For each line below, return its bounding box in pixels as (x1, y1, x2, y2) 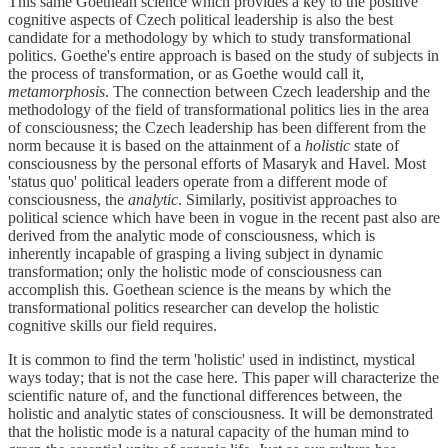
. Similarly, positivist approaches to (178, 191, 397, 209)
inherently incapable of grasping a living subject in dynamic (8, 245, 383, 263)
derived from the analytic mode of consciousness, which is (8, 227, 375, 245)
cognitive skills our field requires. (8, 317, 217, 335)
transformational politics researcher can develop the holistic (8, 299, 379, 317)
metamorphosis (8, 83, 105, 101)
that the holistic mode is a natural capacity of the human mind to (8, 423, 409, 441)
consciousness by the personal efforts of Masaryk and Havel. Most (8, 155, 426, 173)
